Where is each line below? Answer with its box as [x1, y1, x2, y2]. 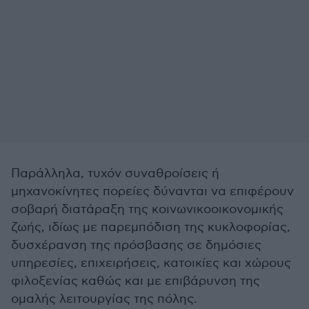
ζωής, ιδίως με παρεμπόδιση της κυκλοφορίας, [11, 220, 290, 235]
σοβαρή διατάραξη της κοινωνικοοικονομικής [11, 202, 283, 217]
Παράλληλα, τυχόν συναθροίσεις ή [11, 166, 219, 181]
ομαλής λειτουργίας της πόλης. [11, 292, 197, 306]
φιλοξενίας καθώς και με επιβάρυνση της [11, 274, 260, 288]
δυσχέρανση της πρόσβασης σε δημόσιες [11, 238, 261, 252]
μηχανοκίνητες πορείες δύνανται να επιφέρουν [11, 184, 294, 199]
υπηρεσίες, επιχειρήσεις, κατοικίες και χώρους [11, 256, 291, 270]
